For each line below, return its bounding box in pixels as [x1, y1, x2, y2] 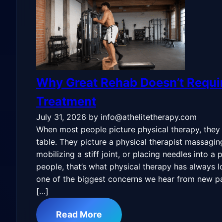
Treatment [36, 94, 96, 109]
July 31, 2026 [36, 112, 86, 122]
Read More [56, 209, 102, 220]
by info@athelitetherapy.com [89, 112, 197, 122]
